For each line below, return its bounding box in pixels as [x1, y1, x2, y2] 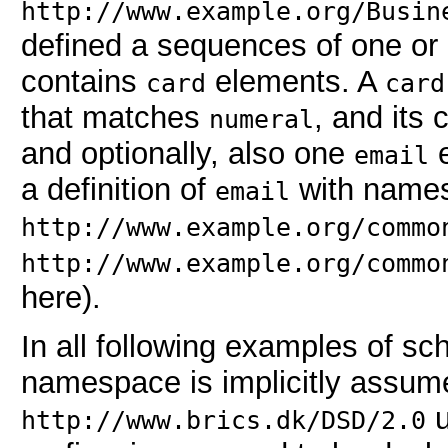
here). [20, 280, 101, 316]
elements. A [205, 64, 385, 100]
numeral [208, 104, 314, 135]
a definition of [20, 172, 215, 208]
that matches [20, 100, 209, 136]
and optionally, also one [20, 136, 354, 172]
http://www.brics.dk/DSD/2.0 [20, 405, 426, 436]
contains [20, 64, 146, 100]
